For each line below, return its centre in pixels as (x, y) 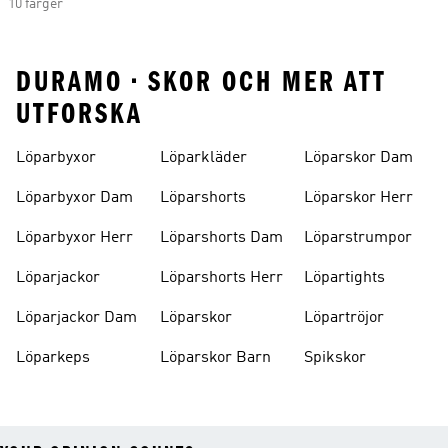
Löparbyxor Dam (74, 198)
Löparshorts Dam (221, 238)
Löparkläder (203, 158)
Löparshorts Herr (221, 278)
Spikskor (335, 358)
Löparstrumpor (358, 238)
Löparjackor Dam (76, 318)
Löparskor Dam (358, 158)
